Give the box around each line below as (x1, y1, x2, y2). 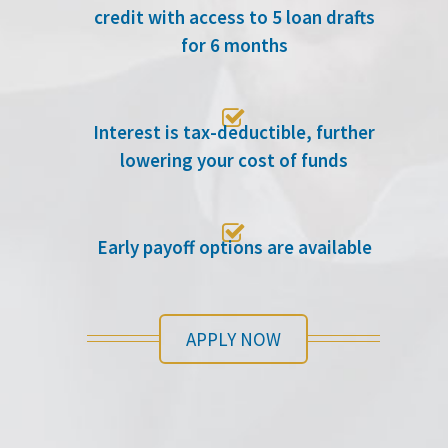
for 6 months (180, 33, 288, 58)
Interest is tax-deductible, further (93, 120, 375, 145)
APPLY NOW (186, 326, 282, 351)
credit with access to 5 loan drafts (93, 5, 375, 30)
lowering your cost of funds (120, 148, 348, 173)
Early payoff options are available (96, 235, 372, 260)
